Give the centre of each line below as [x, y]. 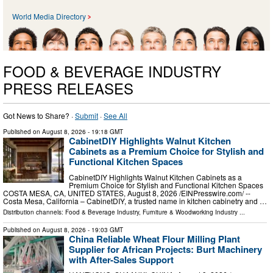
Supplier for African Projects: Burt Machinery [165, 249]
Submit [87, 115]
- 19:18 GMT [105, 131]
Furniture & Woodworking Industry [190, 212]
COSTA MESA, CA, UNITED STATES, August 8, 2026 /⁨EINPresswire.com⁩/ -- [127, 193]
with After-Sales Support [121, 259]
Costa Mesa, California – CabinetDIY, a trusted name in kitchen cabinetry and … [135, 200]
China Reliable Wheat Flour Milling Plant [154, 239]
